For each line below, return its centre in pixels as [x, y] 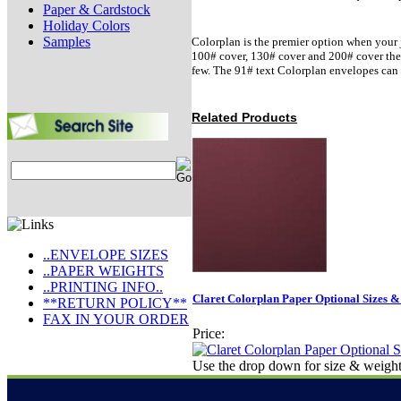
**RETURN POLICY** [115, 303]
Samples [67, 42]
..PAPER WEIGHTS [103, 271]
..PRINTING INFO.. [103, 287]
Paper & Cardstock [97, 9]
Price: [209, 334]
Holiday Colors [86, 26]
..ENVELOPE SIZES [106, 255]
